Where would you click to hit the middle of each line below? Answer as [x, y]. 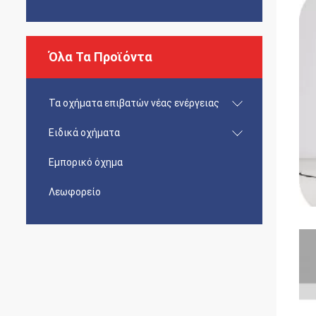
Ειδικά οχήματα [84, 133]
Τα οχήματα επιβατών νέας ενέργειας [134, 103]
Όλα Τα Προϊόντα [101, 57]
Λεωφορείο [75, 192]
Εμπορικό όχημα [86, 162]
